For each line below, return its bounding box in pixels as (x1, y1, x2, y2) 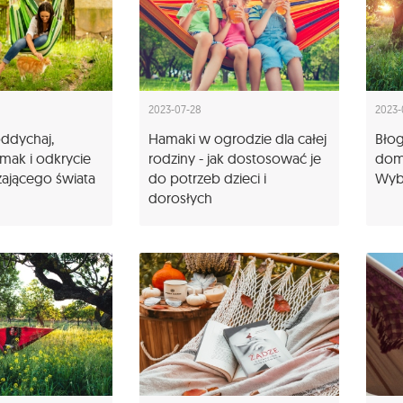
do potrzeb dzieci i (148, 169, 266, 188)
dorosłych (148, 189, 212, 208)
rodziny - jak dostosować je (148, 149, 321, 168)
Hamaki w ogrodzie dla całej (148, 130, 327, 148)
